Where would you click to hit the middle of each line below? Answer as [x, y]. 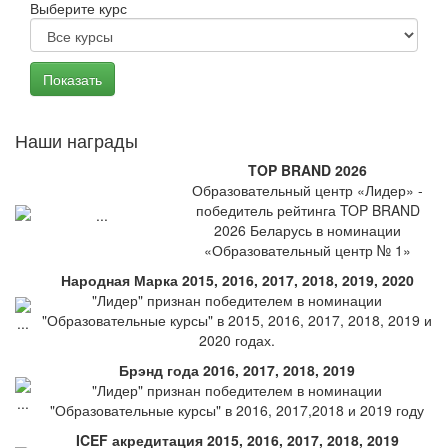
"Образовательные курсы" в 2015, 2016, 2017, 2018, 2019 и [237, 320]
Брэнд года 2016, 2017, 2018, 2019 [237, 370]
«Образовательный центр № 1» [307, 250]
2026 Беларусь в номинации [307, 230]
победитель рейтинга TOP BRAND [307, 210]
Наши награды [76, 140]
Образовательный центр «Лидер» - [307, 190]
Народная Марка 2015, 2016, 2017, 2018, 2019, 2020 [237, 280]
